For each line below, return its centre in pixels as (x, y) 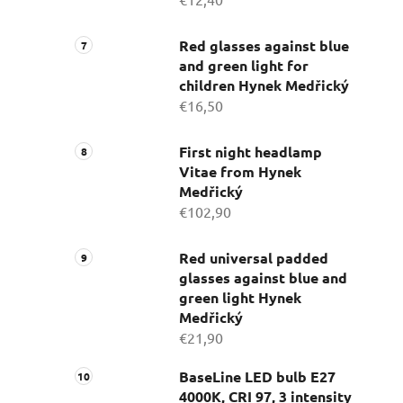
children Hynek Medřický (264, 85)
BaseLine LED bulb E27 (257, 377)
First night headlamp (251, 152)
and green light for (244, 66)
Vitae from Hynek (240, 172)
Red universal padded (254, 258)
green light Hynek (240, 298)
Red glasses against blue (264, 46)
